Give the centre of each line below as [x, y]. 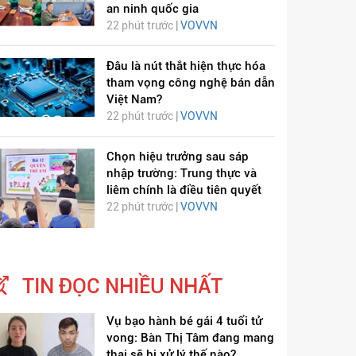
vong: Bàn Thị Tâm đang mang [190, 338]
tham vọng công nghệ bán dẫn [190, 83]
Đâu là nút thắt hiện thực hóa [186, 66]
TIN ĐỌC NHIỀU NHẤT [122, 286]
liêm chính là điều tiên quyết [184, 190]
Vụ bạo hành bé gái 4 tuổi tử [184, 321]
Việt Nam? [134, 100]
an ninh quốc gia [152, 9]
